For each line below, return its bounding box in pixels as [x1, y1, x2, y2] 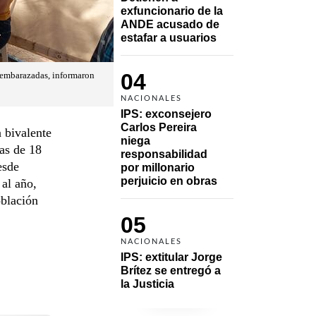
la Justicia [121, 277, 174, 290]
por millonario [121, 161, 195, 174]
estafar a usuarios [121, 31, 217, 44]
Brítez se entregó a [121, 264, 221, 276]
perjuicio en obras [121, 174, 217, 187]
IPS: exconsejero [121, 107, 212, 120]
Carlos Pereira [121, 121, 197, 133]
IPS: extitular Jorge [121, 250, 222, 263]
